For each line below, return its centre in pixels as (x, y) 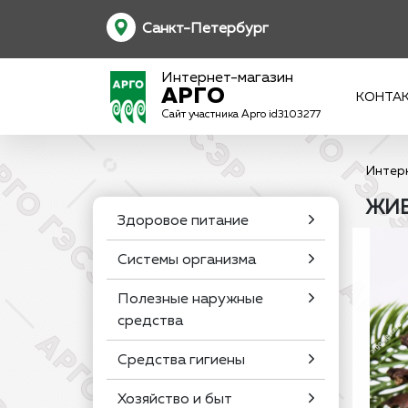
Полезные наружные (190, 300)
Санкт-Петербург (205, 29)
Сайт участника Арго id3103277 (241, 115)
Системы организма (187, 260)
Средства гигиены (181, 361)
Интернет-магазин (227, 78)
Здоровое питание (183, 221)
